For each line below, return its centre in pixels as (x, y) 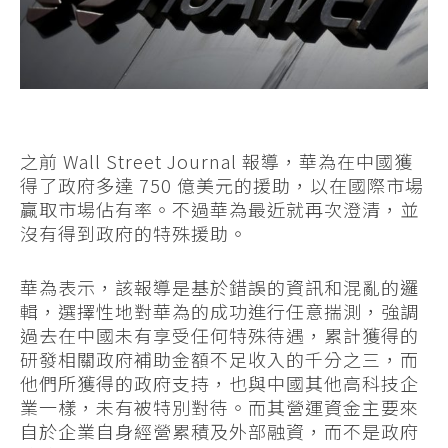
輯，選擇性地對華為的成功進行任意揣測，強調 (219, 311)
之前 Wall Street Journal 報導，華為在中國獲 (216, 161)
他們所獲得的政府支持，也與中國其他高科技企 (219, 383)
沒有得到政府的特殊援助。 (134, 233)
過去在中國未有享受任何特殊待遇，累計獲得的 (219, 335)
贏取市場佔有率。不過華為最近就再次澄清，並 (219, 209)
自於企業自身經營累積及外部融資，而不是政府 (219, 431)
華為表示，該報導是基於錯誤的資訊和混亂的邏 (219, 287)
